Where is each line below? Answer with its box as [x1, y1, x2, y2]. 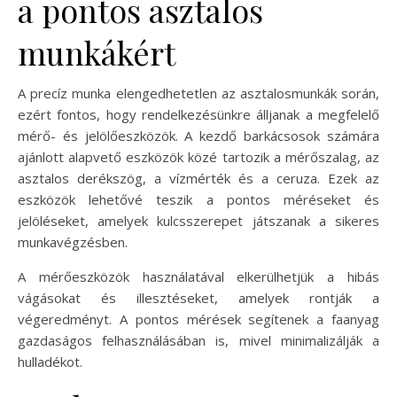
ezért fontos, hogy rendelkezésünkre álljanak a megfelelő [18, 105, 379, 124]
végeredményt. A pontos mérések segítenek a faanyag [18, 310, 379, 329]
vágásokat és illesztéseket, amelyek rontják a [18, 289, 379, 307]
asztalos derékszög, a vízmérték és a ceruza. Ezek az [18, 169, 379, 188]
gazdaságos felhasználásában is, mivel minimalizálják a [18, 331, 379, 350]
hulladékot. [18, 353, 82, 371]
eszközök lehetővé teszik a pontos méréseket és [18, 191, 379, 209]
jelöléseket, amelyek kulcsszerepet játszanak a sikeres [18, 212, 379, 230]
